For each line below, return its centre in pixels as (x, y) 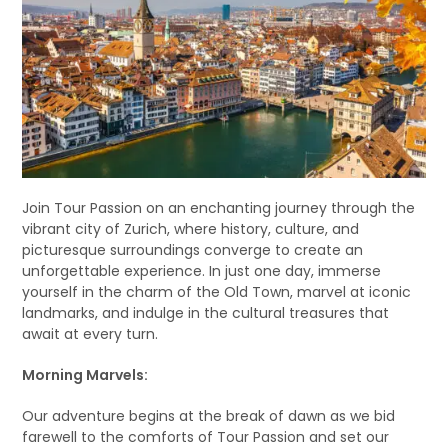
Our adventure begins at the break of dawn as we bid (209, 415)
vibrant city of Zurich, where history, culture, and (191, 228)
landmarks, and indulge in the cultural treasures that (206, 312)
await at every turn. (90, 333)
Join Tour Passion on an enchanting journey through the (219, 207)
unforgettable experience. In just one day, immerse (202, 270)
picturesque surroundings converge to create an (193, 249)
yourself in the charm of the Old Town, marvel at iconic (217, 291)
